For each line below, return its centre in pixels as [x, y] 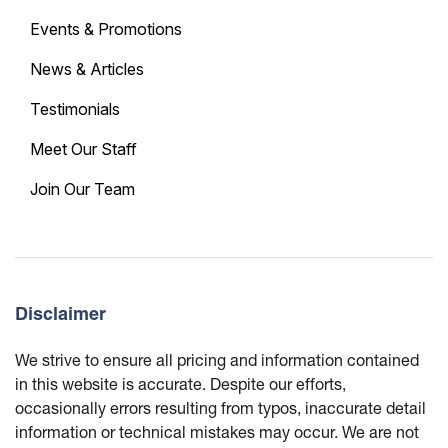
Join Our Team [82, 189]
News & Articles [87, 69]
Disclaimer [60, 314]
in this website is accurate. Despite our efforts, [180, 384]
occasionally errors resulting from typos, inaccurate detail [220, 408]
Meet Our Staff [83, 149]
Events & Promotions [106, 29]
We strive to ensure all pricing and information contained [217, 360]
